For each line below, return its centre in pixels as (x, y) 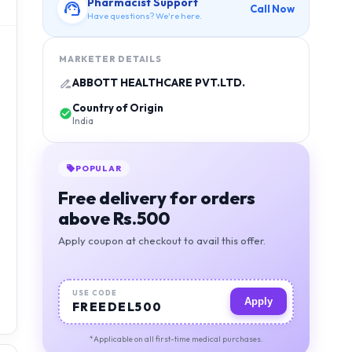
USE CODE (94, 293)
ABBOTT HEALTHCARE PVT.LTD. (159, 82)
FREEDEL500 (117, 307)
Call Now (272, 8)
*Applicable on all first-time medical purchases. (176, 339)
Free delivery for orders (157, 198)
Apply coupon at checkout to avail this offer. (162, 240)
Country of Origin (118, 107)
